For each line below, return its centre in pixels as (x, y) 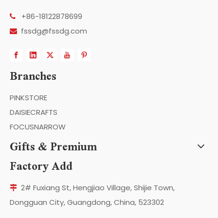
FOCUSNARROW (38, 127)
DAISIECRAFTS (34, 112)
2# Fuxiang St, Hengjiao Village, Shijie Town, (98, 188)
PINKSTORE (28, 98)
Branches (33, 76)
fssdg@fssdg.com (54, 31)
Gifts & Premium (53, 146)
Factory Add (41, 166)
